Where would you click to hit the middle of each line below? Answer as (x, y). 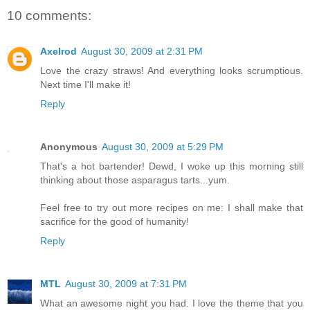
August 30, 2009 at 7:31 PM (126, 284)
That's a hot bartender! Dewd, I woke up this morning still (172, 166)
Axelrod (58, 52)
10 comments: (49, 15)
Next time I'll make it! (85, 85)
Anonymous (69, 147)
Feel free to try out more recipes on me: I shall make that (172, 208)
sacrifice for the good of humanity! (115, 222)
